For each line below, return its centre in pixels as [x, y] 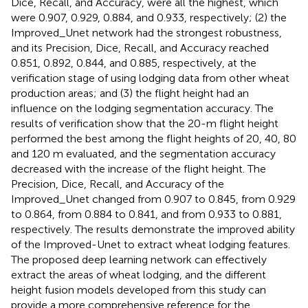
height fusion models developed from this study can [139, 289]
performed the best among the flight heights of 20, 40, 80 [154, 138]
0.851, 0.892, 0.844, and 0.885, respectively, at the [134, 63]
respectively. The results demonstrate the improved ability [153, 229]
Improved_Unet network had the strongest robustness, [146, 32]
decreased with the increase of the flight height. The [139, 168]
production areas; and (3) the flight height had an [130, 93]
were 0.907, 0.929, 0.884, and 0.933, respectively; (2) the [149, 17]
